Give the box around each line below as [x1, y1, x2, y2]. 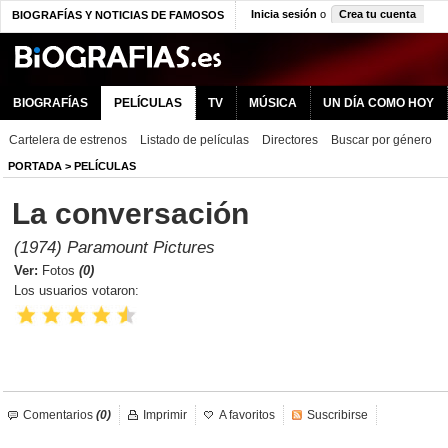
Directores [262, 133, 318, 147]
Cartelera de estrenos [9, 133, 127, 147]
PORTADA [8, 160, 62, 172]
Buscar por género [331, 133, 432, 147]
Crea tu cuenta [339, 8, 416, 20]
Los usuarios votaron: [14, 283, 139, 298]
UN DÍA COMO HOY [323, 96, 434, 110]
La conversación [12, 197, 249, 230]
